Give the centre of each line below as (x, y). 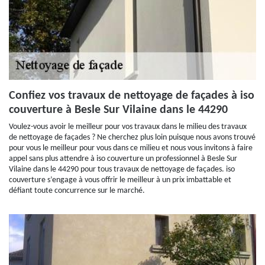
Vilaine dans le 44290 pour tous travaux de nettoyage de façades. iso (122, 169)
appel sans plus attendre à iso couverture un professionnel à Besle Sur (123, 159)
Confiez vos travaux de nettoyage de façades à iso (132, 96)
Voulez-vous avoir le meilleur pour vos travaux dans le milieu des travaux (128, 127)
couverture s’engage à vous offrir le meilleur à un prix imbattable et (120, 180)
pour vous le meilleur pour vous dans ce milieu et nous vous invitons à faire (131, 148)
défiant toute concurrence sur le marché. (77, 191)
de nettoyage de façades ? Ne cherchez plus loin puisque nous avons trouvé (132, 138)
